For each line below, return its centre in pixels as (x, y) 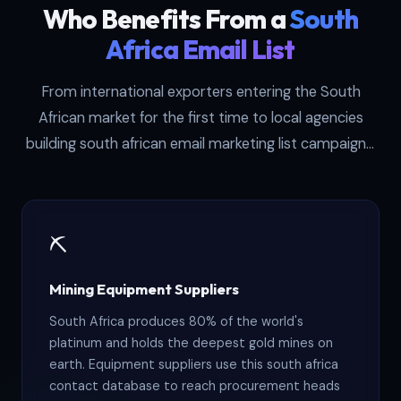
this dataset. (200, 196)
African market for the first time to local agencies (200, 118)
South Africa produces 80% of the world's (176, 322)
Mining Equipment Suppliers (144, 290)
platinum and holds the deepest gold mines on (191, 343)
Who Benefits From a (166, 19)
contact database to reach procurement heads (195, 386)
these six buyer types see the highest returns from (200, 170)
